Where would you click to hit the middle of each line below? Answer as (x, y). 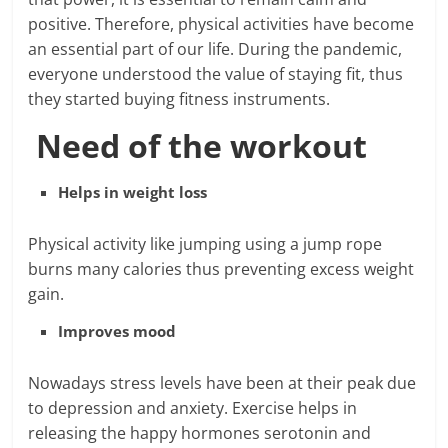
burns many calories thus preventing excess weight (221, 269)
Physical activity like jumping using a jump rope (205, 244)
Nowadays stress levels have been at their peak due (222, 383)
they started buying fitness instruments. (179, 99)
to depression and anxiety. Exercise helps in (193, 408)
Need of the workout (202, 145)
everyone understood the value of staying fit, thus (216, 74)
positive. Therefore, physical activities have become (221, 24)
